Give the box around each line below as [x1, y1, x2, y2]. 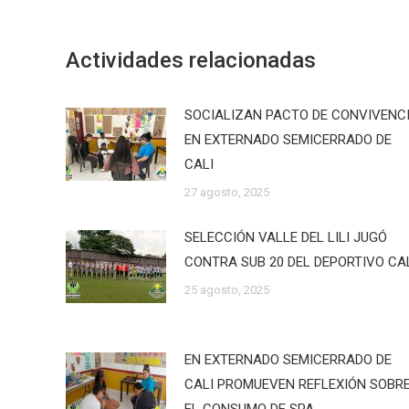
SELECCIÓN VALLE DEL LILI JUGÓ [184, 229, 387, 246]
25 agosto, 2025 [184, 283, 269, 297]
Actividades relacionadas [66, 47, 316, 73]
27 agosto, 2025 [184, 185, 269, 199]
